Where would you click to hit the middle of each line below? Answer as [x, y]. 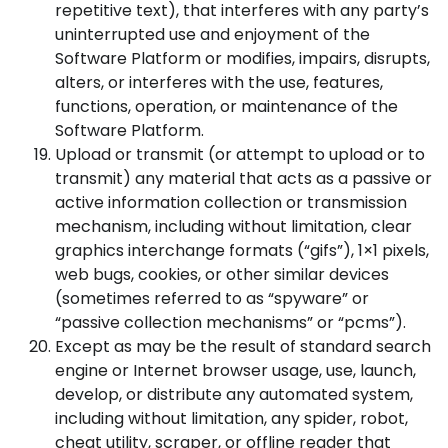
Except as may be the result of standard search [243, 346]
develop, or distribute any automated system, [234, 394]
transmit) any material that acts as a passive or [243, 178]
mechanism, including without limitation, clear [233, 226]
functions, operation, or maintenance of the [226, 106]
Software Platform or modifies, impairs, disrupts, [242, 58]
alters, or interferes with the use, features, [219, 82]
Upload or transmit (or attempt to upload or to [240, 154]
